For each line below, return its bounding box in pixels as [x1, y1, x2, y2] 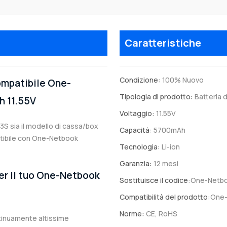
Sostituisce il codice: [120, 175, 191, 185]
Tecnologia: [120, 142, 160, 152]
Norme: [120, 209, 144, 219]
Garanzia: [120, 159, 152, 169]
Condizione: [120, 75, 161, 85]
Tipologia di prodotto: [120, 92, 193, 102]
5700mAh [152, 125, 185, 135]
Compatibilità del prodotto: [120, 192, 210, 202]
